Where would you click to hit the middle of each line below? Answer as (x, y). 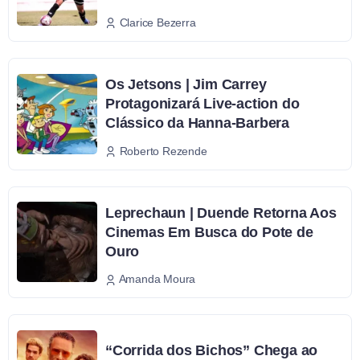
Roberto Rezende (163, 151)
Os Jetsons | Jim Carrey (186, 84)
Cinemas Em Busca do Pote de (209, 232)
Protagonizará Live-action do (202, 103)
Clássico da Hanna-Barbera (198, 123)
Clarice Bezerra (157, 22)
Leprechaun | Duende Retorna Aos (221, 213)
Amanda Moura (157, 279)
